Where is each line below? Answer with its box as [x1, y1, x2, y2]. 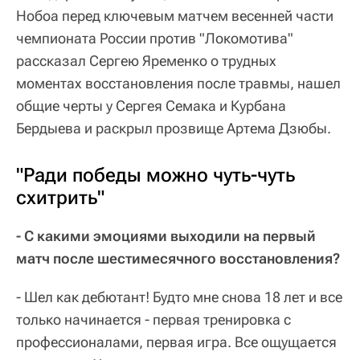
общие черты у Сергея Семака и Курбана [16, 97, 286, 115]
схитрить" [16, 186, 104, 210]
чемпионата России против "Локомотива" [16, 30, 293, 47]
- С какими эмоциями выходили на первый [16, 227, 316, 245]
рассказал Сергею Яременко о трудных [16, 52, 276, 70]
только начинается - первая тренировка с [16, 311, 291, 329]
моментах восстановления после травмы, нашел [16, 75, 341, 92]
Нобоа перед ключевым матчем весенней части [16, 7, 333, 25]
